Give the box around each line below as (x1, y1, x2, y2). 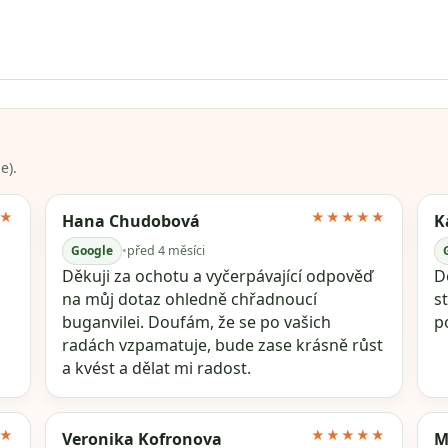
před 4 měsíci (127, 242, 206, 259)
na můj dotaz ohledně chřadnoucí (62, 288, 318, 310)
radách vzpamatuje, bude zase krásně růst (62, 334, 384, 356)
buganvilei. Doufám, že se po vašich (62, 311, 332, 333)
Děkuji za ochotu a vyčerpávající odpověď (62, 265, 374, 287)
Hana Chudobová (62, 210, 201, 232)
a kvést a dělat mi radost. (62, 357, 252, 379)
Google (71, 242, 114, 259)
